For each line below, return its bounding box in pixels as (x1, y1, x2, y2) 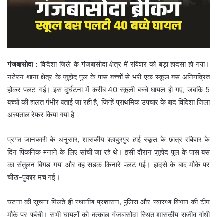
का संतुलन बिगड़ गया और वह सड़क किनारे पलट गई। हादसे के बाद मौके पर (7, 159, 210, 169)
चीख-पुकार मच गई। (7, 172, 60, 182)
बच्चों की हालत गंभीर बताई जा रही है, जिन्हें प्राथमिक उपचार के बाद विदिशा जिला (7, 97, 210, 107)
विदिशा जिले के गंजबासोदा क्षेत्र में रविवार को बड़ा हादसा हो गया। (37, 59, 210, 69)
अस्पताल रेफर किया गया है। (7, 109, 79, 119)
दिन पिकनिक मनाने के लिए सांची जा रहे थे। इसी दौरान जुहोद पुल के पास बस (7, 147, 210, 156)
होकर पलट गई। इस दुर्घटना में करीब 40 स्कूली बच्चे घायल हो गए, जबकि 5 (7, 84, 210, 94)
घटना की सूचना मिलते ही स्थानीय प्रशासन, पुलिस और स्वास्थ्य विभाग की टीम (7, 197, 210, 206)
